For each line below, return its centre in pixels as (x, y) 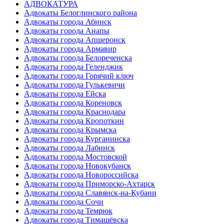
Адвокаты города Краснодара (75, 111)
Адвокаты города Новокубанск (77, 165)
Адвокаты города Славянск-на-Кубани (90, 192)
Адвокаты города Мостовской (75, 156)
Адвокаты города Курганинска (77, 138)
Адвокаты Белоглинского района (80, 12)
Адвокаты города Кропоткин (74, 120)
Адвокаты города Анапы (67, 30)
